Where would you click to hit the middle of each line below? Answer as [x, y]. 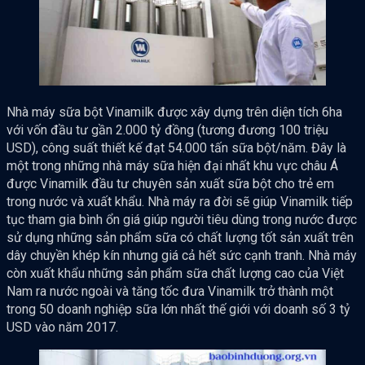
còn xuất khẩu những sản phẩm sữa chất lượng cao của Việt [175, 274]
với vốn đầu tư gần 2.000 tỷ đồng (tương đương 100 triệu [167, 130]
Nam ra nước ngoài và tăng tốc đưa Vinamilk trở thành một [170, 292]
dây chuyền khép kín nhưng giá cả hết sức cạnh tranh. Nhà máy [182, 256]
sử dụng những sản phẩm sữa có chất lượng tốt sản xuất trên [180, 238]
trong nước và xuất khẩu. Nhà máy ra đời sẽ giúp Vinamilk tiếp [180, 202]
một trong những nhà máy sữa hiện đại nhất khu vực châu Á [172, 166]
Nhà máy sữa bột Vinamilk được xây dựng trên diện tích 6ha [174, 112]
